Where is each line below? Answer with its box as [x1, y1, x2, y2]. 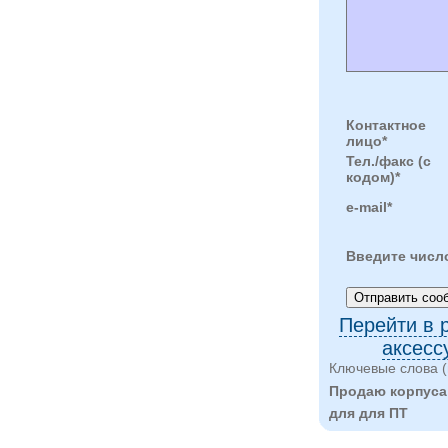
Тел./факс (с [345, 152, 431, 169]
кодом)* [345, 168, 400, 185]
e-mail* [345, 198, 392, 215]
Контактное [345, 116, 426, 133]
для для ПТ [329, 405, 408, 422]
